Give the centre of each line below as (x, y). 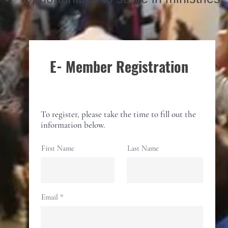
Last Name (143, 148)
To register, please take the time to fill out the (118, 114)
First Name (58, 148)
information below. (73, 125)
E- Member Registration (121, 66)
